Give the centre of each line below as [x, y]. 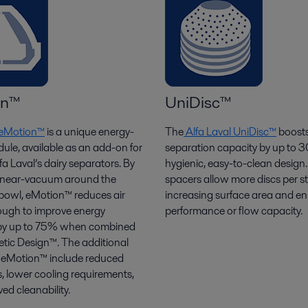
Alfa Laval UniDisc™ [230, 132]
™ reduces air [95, 195]
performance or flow [213, 211]
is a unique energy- [89, 132]
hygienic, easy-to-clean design [235, 163]
